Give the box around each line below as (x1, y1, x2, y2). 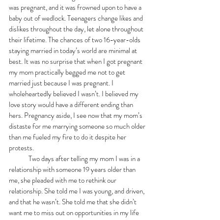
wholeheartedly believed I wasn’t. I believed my (9, 88, 140, 99)
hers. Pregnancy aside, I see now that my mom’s (9, 110, 144, 121)
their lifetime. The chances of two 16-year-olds (9, 34, 142, 45)
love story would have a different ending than (9, 99, 135, 110)
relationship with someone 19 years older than (9, 164, 137, 175)
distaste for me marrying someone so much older (9, 120, 147, 132)
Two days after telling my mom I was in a (9, 153, 28, 164)
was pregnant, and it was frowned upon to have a (9, 1, 143, 13)
